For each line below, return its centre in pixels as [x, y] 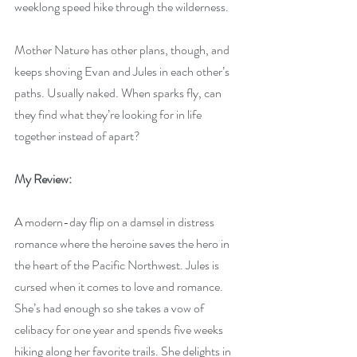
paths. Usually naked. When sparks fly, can [119, 93]
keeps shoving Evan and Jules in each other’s [123, 71]
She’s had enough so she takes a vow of [110, 308]
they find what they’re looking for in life [109, 114]
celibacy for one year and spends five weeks [120, 330]
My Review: [43, 179]
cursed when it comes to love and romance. [120, 286]
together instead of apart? [77, 136]
